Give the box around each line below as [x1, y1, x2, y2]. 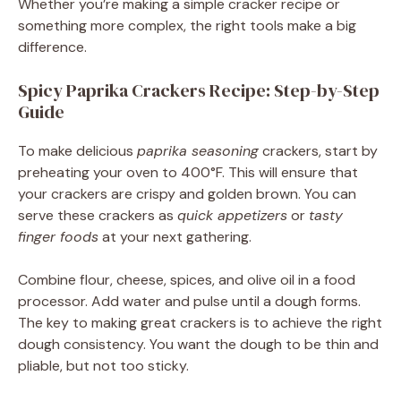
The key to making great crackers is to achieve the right [18, 313, 382, 333]
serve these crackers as [18, 206, 177, 226]
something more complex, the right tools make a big [18, 16, 356, 36]
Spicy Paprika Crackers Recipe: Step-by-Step [18, 78, 380, 104]
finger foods [18, 227, 98, 247]
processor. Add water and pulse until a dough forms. [18, 292, 361, 311]
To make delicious [18, 141, 137, 161]
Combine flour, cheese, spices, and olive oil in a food [18, 270, 355, 290]
